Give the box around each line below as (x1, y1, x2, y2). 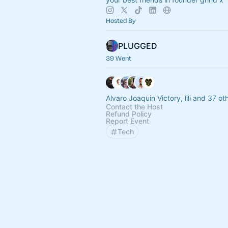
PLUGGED (118, 41, 157, 51)
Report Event (106, 117, 149, 125)
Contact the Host (106, 102, 163, 111)
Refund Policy (106, 109, 152, 118)
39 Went (106, 54, 131, 62)
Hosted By (106, 16, 136, 24)
